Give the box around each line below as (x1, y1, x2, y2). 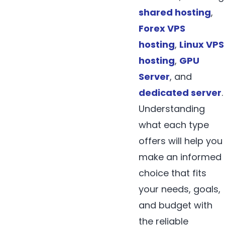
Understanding (139, 102, 205, 116)
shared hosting (139, 6, 211, 19)
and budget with (139, 199, 212, 212)
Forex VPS (139, 22, 185, 35)
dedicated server (139, 86, 221, 99)
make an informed (139, 151, 221, 164)
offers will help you (139, 135, 222, 148)
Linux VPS (179, 38, 224, 51)
